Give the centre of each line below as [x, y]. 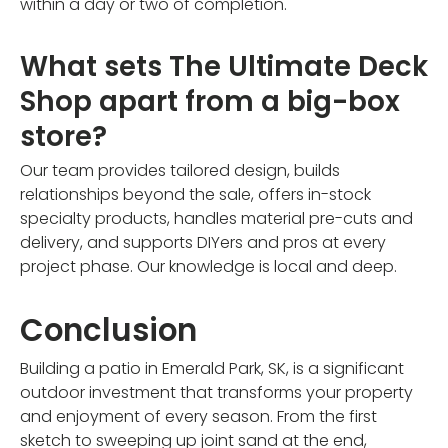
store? [63, 136]
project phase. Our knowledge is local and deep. [208, 267]
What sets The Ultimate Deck [224, 66]
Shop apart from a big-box [210, 101]
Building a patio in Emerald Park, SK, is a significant [212, 369]
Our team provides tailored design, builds [180, 171]
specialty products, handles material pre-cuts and [216, 219]
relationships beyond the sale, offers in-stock [195, 195]
